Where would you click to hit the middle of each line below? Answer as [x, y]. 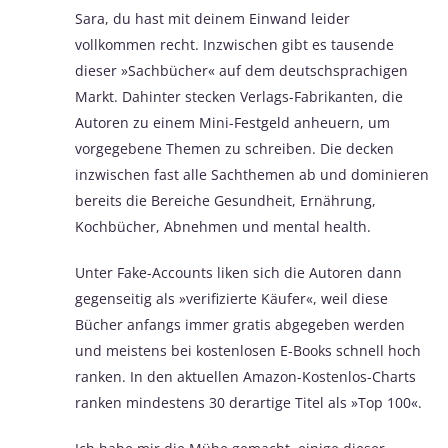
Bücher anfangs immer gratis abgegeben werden [240, 325]
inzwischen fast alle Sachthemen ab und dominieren [252, 175]
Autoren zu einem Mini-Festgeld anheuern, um [232, 123]
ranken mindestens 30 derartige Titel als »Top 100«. [248, 403]
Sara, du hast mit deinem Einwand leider [212, 19]
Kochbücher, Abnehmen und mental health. [223, 227]
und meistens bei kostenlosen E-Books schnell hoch [248, 351]
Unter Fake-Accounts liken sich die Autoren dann [238, 273]
